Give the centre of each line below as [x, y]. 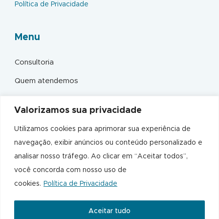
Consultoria [34, 63]
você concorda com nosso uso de [70, 170]
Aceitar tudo [109, 211]
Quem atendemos [46, 81]
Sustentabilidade [44, 100]
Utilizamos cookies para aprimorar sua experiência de [102, 129]
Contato [34, 151]
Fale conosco [38, 118]
